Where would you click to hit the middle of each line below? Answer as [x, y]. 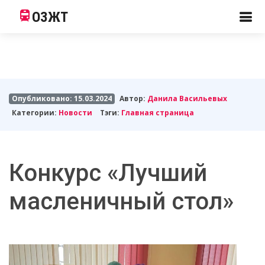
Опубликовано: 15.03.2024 [62, 98]
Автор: [134, 98]
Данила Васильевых [188, 98]
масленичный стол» [121, 201]
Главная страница [158, 113]
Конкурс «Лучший [108, 173]
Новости [75, 113]
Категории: [35, 113]
